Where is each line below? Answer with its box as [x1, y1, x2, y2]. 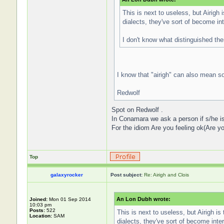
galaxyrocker [50, 172, 83, 177]
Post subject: [110, 172, 142, 177]
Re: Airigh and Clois [143, 172, 189, 177]
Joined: [29, 196, 47, 202]
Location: [29, 213, 52, 218]
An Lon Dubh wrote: [116, 196, 170, 202]
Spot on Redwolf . [111, 106, 163, 113]
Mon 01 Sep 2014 [47, 196, 91, 202]
